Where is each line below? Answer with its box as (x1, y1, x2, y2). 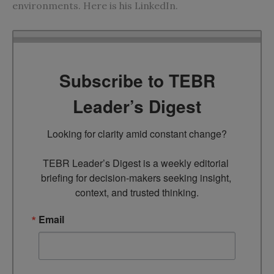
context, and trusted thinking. (75, 185, 199, 199)
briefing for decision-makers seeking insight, (40, 170, 231, 185)
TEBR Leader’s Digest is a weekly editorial (43, 155, 229, 170)
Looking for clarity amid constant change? (47, 126, 227, 141)
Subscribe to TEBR (59, 67, 215, 93)
